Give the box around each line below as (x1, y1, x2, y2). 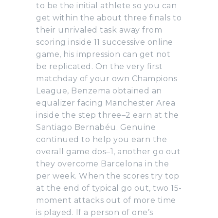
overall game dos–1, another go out (36, 146, 181, 156)
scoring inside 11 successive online (36, 37, 173, 47)
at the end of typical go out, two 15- (36, 183, 182, 193)
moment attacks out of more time (36, 195, 176, 205)
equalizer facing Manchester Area (36, 98, 175, 108)
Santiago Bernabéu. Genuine (36, 122, 156, 132)
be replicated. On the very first (36, 61, 163, 71)
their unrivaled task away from (36, 25, 162, 35)
